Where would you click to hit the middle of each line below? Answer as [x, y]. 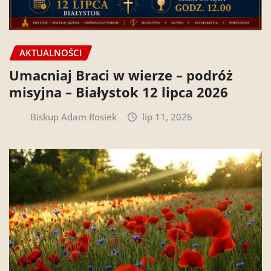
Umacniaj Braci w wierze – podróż [121, 75]
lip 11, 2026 [168, 116]
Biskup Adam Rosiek [73, 116]
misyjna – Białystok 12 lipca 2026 [119, 92]
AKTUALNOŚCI [51, 52]
